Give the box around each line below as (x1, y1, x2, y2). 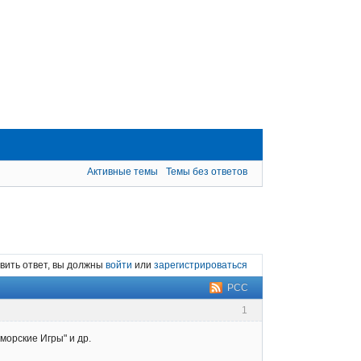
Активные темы (87, 166, 159, 178)
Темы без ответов (166, 166, 247, 178)
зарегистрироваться (154, 259, 247, 272)
